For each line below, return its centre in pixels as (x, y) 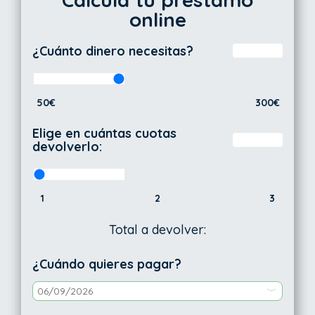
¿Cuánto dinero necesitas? (113, 51)
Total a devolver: (157, 230)
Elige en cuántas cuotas (105, 134)
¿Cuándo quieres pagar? (107, 264)
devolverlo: (67, 147)
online (157, 20)
